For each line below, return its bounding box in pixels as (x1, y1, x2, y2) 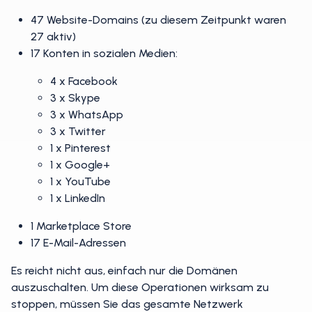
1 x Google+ (50, 158, 110, 171)
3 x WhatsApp (50, 108, 123, 121)
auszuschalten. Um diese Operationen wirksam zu (11, 281, 269, 294)
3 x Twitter (50, 125, 106, 138)
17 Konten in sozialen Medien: (31, 47, 178, 60)
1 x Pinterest (50, 141, 111, 155)
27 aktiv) (31, 30, 76, 43)
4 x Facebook (50, 75, 118, 88)
